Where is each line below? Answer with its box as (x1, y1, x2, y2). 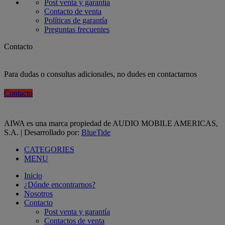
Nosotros (24, 189, 53, 198)
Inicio (24, 171, 42, 180)
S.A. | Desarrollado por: (4, 128, 81, 137)
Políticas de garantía (44, 16, 107, 25)
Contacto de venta (44, 7, 101, 16)
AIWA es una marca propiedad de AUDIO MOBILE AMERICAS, (4, 119, 218, 128)
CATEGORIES (24, 145, 74, 154)
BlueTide (81, 128, 110, 137)
